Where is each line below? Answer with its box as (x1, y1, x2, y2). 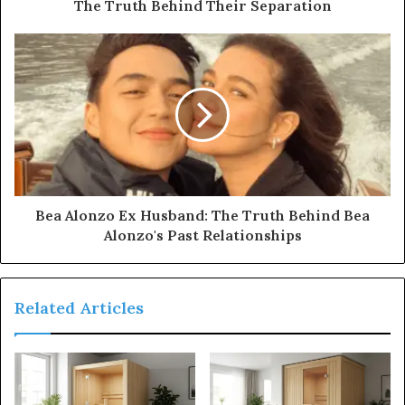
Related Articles (14, 297, 144, 319)
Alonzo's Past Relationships (103, 226, 302, 245)
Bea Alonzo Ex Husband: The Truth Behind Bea (35, 206, 370, 225)
